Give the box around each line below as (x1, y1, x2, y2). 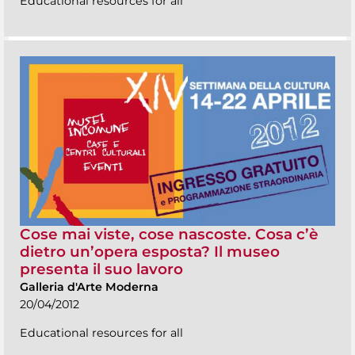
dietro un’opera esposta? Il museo (20, 242, 280, 261)
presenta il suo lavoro (20, 259, 183, 278)
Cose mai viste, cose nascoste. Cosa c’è (20, 224, 319, 243)
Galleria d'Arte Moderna (20, 279, 158, 294)
